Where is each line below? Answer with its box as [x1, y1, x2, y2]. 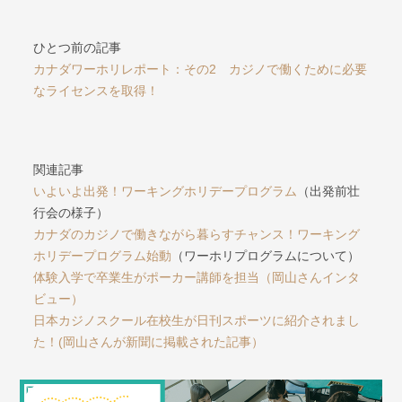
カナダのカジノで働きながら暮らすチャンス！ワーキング [33, 227, 361, 242]
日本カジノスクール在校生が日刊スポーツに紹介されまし [33, 313, 361, 328]
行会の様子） [33, 205, 109, 221]
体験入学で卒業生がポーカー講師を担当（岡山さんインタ [33, 270, 361, 285]
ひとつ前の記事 [33, 40, 122, 56]
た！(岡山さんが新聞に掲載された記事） [33, 335, 265, 350]
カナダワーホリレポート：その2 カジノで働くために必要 [33, 62, 368, 77]
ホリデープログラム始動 [33, 249, 172, 264]
